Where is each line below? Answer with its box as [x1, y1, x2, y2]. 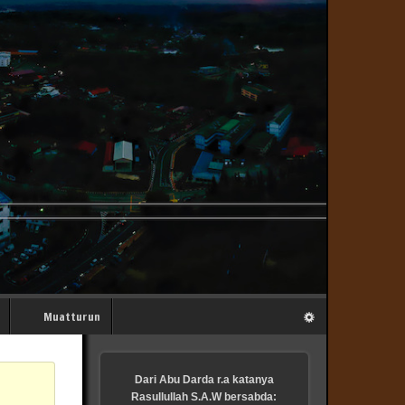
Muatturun [43, 308, 100, 325]
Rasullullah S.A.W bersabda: [131, 391, 278, 403]
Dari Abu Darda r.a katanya [134, 373, 274, 386]
